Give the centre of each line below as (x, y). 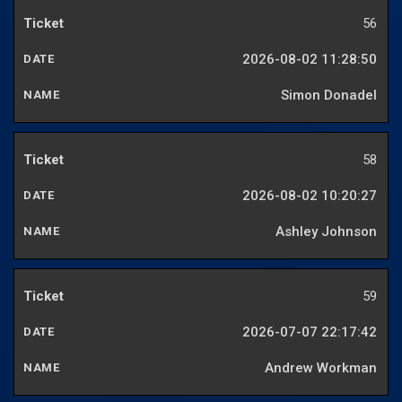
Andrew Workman (321, 368)
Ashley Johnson (326, 232)
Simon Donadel (329, 96)
